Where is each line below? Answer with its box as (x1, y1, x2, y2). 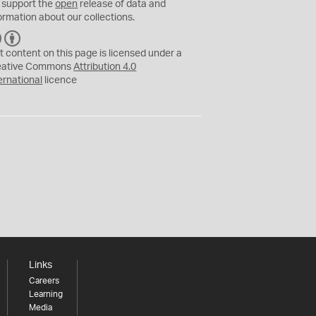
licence (42, 75, 78, 85)
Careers (28, 276, 59, 285)
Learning (28, 289, 63, 298)
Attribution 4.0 (73, 61, 137, 72)
